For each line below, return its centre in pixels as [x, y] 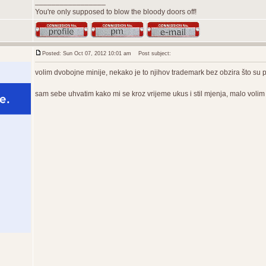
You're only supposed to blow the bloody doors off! [116, 12]
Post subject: [152, 53]
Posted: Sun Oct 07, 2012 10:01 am [87, 53]
